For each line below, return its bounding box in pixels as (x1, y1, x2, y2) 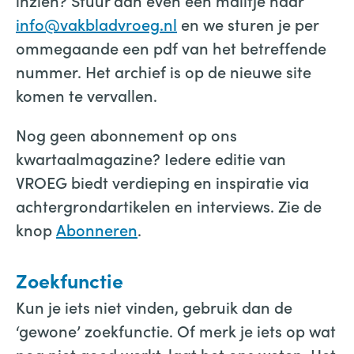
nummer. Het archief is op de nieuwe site (16, 60, 311, 82)
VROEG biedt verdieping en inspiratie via (16, 171, 309, 193)
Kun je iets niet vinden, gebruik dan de (16, 296, 292, 318)
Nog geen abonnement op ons (16, 123, 237, 145)
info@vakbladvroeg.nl (16, 13, 177, 35)
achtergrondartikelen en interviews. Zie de (16, 194, 322, 217)
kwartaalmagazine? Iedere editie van (16, 147, 286, 169)
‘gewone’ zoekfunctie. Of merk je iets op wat (16, 319, 336, 341)
